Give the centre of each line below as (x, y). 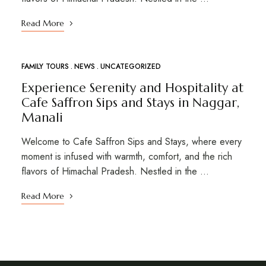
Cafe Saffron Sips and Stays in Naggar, (130, 102)
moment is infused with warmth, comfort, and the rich (126, 156)
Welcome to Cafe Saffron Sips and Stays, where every (131, 141)
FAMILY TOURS (45, 66)
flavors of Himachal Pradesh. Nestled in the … (115, 171)
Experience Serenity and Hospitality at (132, 88)
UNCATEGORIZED (130, 66)
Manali (42, 117)
